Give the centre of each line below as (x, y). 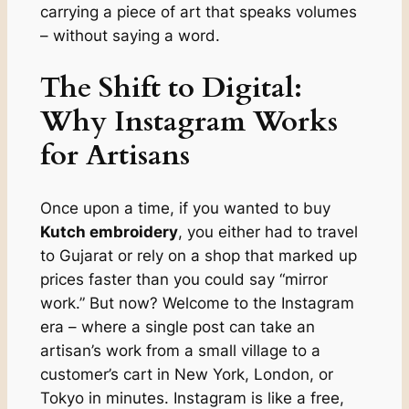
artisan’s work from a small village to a (180, 350)
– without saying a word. (130, 36)
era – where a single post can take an (177, 326)
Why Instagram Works (189, 122)
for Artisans (115, 156)
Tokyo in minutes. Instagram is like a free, (192, 398)
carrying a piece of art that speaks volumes (198, 12)
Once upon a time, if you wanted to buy (185, 208)
